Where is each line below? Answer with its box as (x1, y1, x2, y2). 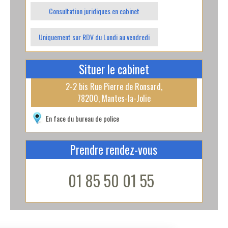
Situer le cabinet (78, 60, 149, 78)
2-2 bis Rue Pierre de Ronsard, (65, 80, 162, 93)
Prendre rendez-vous (70, 140, 158, 158)
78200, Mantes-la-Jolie (77, 92, 151, 104)
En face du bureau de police (45, 112, 119, 124)
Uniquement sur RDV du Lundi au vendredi (38, 31, 150, 42)
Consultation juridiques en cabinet (48, 5, 139, 16)
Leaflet (183, 70, 201, 78)
